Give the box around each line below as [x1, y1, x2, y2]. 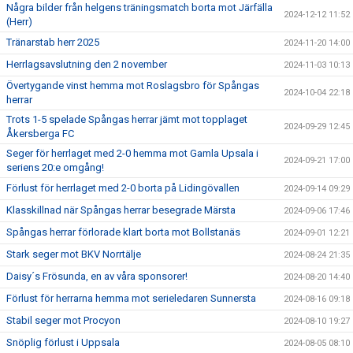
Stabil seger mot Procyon [6, 314, 121, 327]
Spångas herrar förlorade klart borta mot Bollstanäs [6, 226, 240, 239]
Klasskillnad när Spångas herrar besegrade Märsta [6, 204, 236, 217]
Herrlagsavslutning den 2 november [6, 58, 167, 71]
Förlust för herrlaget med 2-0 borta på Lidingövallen [6, 182, 240, 195]
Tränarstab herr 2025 [6, 36, 99, 49]
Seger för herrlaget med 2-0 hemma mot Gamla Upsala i [6, 147, 258, 160]
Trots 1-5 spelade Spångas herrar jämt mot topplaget [6, 113, 247, 126]
